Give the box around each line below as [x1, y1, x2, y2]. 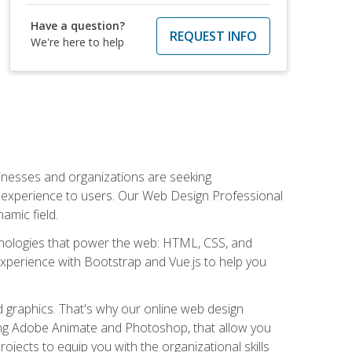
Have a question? [31, 17, 126, 33]
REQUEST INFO [169, 27, 257, 45]
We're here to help [31, 34, 125, 49]
